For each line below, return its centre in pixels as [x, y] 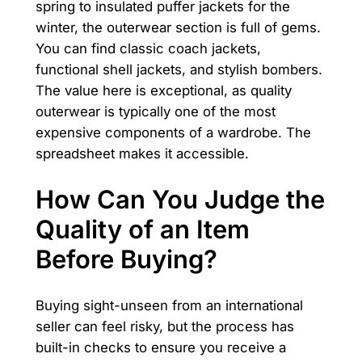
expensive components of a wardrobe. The [173, 132]
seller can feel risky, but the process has [164, 327]
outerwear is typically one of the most [155, 111]
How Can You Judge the [180, 200]
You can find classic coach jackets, [148, 48]
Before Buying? [126, 259]
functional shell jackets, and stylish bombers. [179, 69]
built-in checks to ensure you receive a [160, 348]
